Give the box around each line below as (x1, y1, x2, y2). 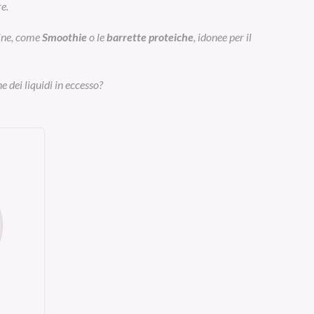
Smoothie (41, 29, 87, 43)
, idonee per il (193, 29, 252, 43)
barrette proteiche (106, 29, 193, 43)
